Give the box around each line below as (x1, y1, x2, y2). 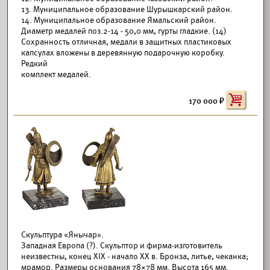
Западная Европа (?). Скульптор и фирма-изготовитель (21, 240, 222, 251)
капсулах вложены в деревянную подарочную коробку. (21, 48, 225, 58)
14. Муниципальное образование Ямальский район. (21, 15, 216, 25)
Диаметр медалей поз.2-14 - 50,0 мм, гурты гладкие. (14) (21, 26, 227, 36)
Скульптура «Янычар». (21, 230, 104, 240)
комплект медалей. (21, 69, 91, 80)
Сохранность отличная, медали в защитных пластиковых (21, 37, 231, 47)
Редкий (21, 58, 48, 69)
